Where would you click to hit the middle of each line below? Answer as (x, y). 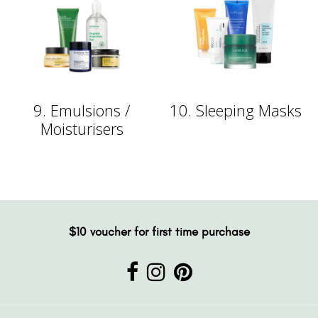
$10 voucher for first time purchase (159, 231)
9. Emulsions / (82, 110)
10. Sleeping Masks (236, 110)
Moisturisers (82, 128)
